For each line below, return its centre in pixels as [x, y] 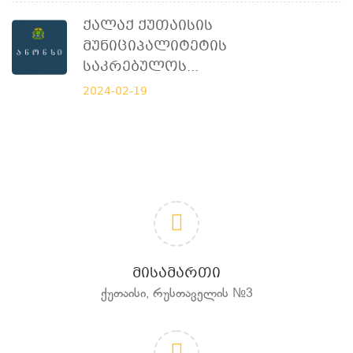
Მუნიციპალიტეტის [155, 47]
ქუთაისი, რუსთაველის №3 [176, 294]
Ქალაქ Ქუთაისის [148, 26]
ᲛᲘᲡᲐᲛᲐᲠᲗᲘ [176, 274]
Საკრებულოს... [141, 67]
